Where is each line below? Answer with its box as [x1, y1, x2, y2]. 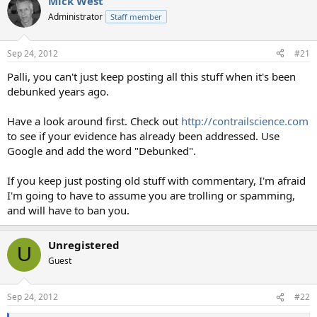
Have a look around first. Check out [7, 113, 181, 128]
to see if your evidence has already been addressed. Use [7, 128, 279, 143]
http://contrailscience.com [181, 113, 309, 128]
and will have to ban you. [7, 202, 129, 217]
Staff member [110, 11, 162, 23]
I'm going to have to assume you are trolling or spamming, [7, 188, 295, 202]
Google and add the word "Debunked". [7, 143, 196, 158]
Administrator [48, 11, 103, 23]
